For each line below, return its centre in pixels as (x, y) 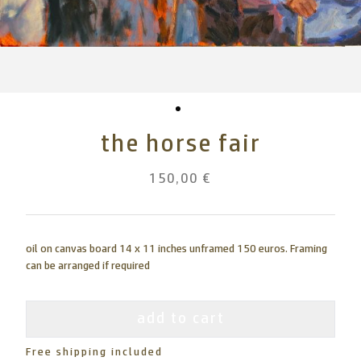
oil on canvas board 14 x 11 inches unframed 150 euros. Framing (176, 249)
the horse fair (180, 144)
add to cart (180, 319)
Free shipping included (94, 352)
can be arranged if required (88, 266)
